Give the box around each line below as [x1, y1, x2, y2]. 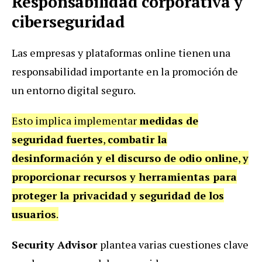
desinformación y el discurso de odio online [12, 151, 238, 166]
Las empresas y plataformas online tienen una [12, 46, 230, 60]
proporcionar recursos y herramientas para [12, 170, 237, 184]
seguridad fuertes [12, 132, 103, 147]
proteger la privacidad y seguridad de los [12, 188, 224, 203]
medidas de [139, 113, 198, 128]
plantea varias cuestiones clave [100, 237, 249, 252]
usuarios [12, 207, 56, 222]
